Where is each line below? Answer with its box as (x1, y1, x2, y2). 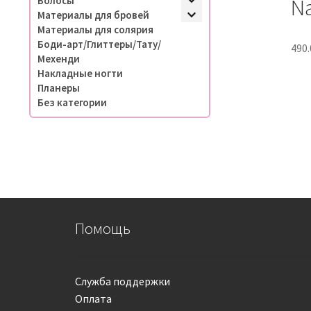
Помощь (75, 218, 131, 238)
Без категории (37, 95, 107, 109)
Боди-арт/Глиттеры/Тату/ (37, 37, 161, 51)
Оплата (75, 292, 112, 306)
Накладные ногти (37, 66, 123, 80)
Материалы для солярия (37, 22, 153, 36)
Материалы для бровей (37, 8, 149, 22)
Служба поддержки (75, 274, 171, 289)
